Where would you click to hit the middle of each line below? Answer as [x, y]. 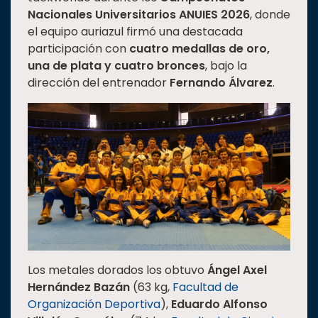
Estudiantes [45, 18]
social [29, 130]
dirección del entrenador [99, 83]
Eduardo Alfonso [219, 305]
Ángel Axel [237, 270]
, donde [270, 15]
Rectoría [37, 42]
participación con [78, 49]
